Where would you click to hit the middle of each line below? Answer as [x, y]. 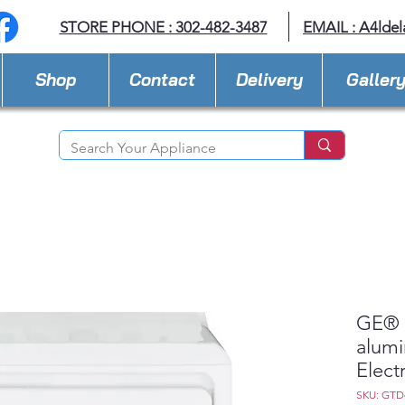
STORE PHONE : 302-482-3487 [163, 27]
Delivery [269, 80]
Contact [162, 80]
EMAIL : [331, 27]
